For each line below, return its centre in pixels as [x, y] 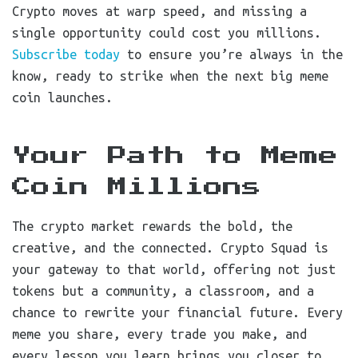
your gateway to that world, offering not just [174, 269]
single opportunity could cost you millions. [167, 33]
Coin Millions [137, 187]
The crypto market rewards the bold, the [152, 226]
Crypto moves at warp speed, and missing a [159, 11]
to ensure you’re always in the [231, 54]
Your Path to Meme [175, 156]
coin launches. [62, 97]
